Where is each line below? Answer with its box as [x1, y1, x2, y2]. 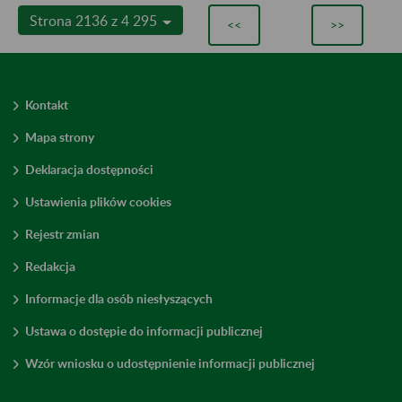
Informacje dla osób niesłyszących [25, 290, 213, 306]
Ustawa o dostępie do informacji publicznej [25, 322, 263, 338]
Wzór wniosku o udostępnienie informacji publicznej [25, 354, 315, 371]
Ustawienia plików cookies [25, 193, 171, 209]
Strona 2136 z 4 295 [30, 11, 161, 29]
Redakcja [25, 258, 75, 274]
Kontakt [25, 96, 68, 112]
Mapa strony [25, 128, 94, 144]
